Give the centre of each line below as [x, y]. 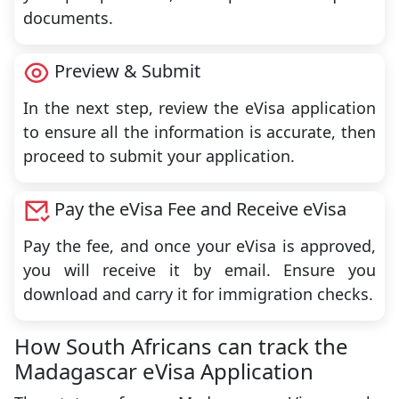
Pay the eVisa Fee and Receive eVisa [200, 208]
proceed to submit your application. [159, 155]
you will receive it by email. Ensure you [199, 269]
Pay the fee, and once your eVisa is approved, [199, 245]
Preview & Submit [127, 70]
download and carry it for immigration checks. [198, 293]
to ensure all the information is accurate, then [199, 131]
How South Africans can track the [181, 346]
